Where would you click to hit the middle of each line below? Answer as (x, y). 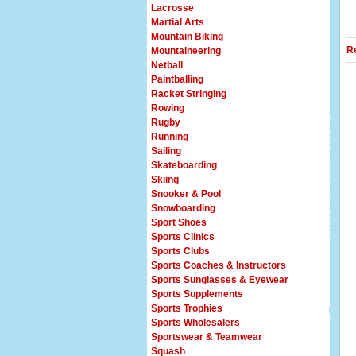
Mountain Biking (187, 37)
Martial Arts (178, 22)
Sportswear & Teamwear (207, 337)
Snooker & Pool (186, 194)
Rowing (168, 108)
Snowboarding (183, 208)
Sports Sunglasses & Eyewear (220, 280)
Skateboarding (184, 165)
